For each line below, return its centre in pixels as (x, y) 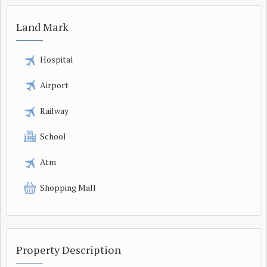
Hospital (57, 59)
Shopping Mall (68, 187)
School (53, 136)
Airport (54, 85)
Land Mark (42, 27)
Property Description (69, 249)
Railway (54, 110)
